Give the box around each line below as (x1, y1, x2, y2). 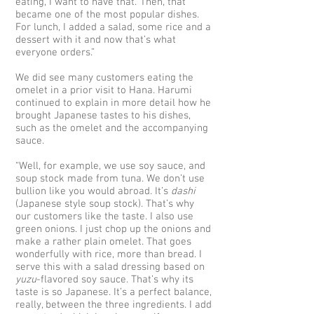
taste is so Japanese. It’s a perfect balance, (15, 286, 212, 299)
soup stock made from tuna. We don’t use (15, 172, 205, 185)
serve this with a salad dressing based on (15, 261, 205, 273)
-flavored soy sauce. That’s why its (36, 273, 193, 286)
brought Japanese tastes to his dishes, (15, 109, 191, 122)
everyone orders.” (15, 46, 95, 59)
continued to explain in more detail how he (15, 97, 211, 109)
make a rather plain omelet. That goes (15, 235, 191, 248)
